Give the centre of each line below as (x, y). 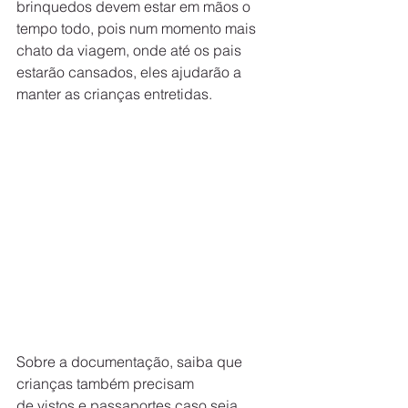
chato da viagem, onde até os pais (131, 51)
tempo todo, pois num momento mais (138, 29)
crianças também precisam (107, 383)
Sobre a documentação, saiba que (131, 361)
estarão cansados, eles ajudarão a (131, 72)
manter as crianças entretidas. (114, 94)
